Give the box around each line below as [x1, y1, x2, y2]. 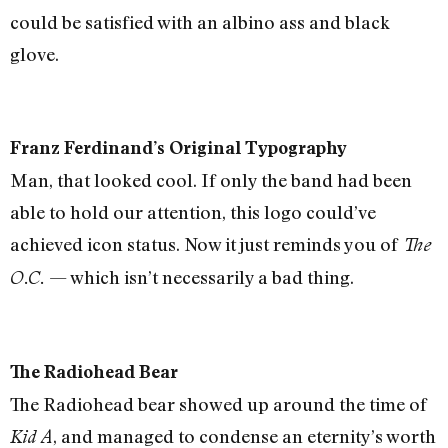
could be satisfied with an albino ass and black [10, 11, 390, 34]
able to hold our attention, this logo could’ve [10, 201, 376, 224]
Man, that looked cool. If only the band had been [10, 169, 412, 192]
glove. [10, 43, 59, 66]
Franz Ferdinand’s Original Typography [10, 137, 347, 159]
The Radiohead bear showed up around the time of [10, 392, 427, 415]
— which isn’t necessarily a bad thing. [45, 266, 354, 289]
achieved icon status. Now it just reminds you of [10, 233, 402, 256]
